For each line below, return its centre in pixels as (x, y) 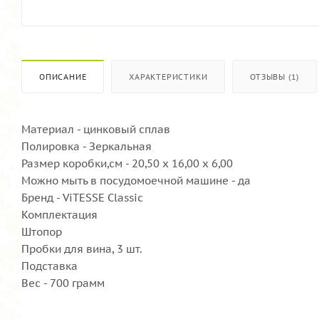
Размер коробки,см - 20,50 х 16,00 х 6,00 (127, 163)
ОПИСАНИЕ (63, 77)
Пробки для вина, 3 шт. (82, 249)
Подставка (49, 266)
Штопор (42, 231)
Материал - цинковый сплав (96, 129)
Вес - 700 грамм (63, 283)
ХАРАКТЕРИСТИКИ (168, 77)
